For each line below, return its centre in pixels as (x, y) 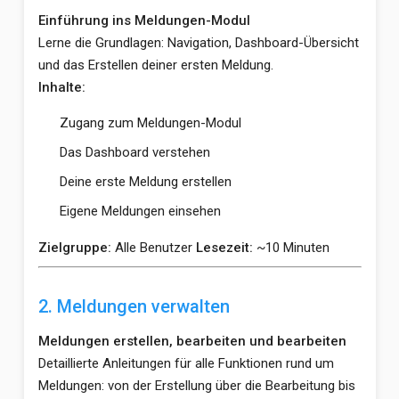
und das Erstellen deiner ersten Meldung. (155, 65)
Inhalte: (61, 87)
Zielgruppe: (74, 248)
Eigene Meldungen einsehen (140, 211)
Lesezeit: (224, 248)
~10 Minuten (291, 248)
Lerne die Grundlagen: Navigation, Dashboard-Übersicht (198, 43)
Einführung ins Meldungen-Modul (144, 20)
